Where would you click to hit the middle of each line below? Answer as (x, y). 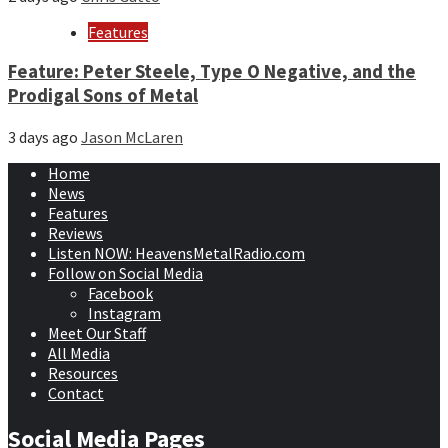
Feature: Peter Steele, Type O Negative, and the (212, 72)
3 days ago (44, 137)
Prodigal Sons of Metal (103, 96)
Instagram (124, 313)
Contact (76, 393)
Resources (83, 373)
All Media (79, 353)
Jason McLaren (132, 137)
